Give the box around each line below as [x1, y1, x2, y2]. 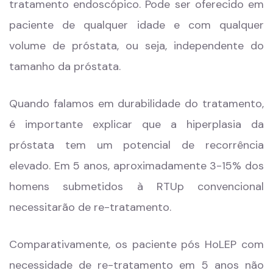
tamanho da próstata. [9, 59, 124, 74]
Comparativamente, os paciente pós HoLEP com [9, 237, 264, 252]
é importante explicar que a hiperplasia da [9, 117, 264, 132]
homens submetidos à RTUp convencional [9, 179, 264, 194]
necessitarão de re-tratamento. [9, 200, 171, 215]
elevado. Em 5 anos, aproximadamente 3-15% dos [9, 158, 264, 174]
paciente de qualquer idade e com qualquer [9, 18, 264, 33]
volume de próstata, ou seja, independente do [9, 38, 264, 54]
